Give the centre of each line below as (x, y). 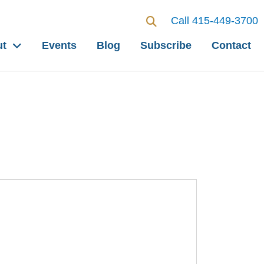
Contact (231, 45)
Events (59, 45)
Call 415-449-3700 (214, 21)
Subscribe (166, 45)
